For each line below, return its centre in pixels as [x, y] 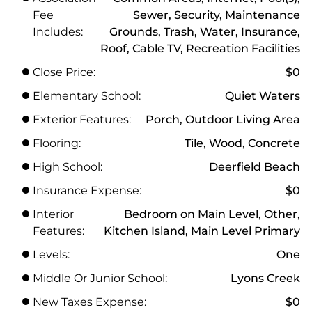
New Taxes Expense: [89, 302]
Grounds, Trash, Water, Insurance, [205, 31]
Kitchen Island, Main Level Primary [202, 231]
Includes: [58, 31]
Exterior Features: [82, 119]
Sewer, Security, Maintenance [217, 15]
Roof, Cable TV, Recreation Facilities [200, 48]
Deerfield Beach [255, 166]
